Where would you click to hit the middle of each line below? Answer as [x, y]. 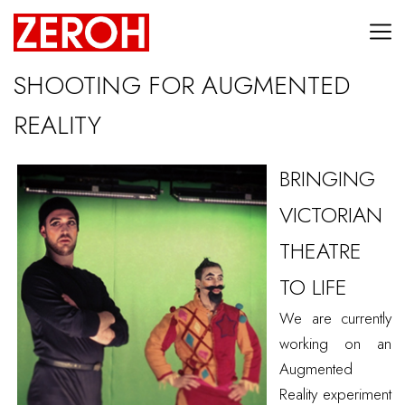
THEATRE [320, 250]
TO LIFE [313, 287]
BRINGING [327, 178]
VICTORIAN [331, 214]
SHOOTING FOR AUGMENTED [182, 85]
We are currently [335, 318]
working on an [335, 343]
